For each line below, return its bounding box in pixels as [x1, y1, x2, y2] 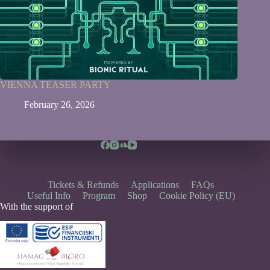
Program [82, 190, 115, 201]
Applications [131, 180, 180, 190]
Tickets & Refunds [48, 180, 119, 190]
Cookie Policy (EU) [159, 190, 235, 201]
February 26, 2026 [24, 99, 95, 110]
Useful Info [27, 190, 71, 201]
